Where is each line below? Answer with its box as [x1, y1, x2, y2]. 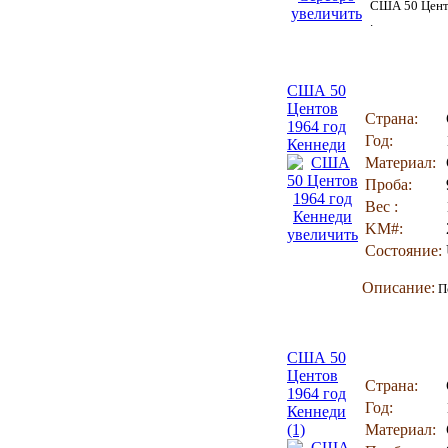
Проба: [365, 176, 412, 193]
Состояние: [365, 242, 442, 259]
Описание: [362, 279, 435, 296]
